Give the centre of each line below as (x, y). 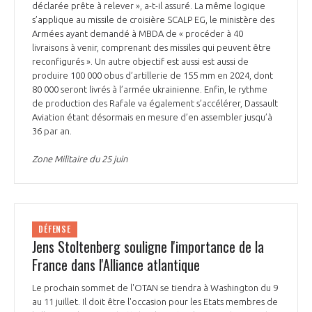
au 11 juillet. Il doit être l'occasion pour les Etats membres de (155, 302)
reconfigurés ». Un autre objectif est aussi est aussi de (140, 61)
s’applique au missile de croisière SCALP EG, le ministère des (153, 19)
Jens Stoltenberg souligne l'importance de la (148, 247)
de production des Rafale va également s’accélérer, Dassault (155, 103)
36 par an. (53, 131)
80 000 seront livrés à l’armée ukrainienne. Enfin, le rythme (150, 89)
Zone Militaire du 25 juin (80, 158)
